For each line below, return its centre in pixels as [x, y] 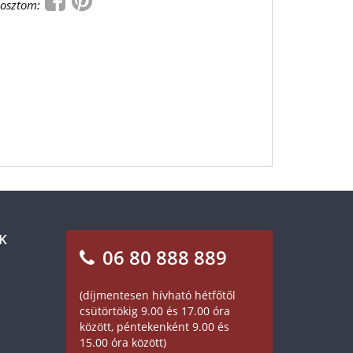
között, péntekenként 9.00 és [154, 327]
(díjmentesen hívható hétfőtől [157, 295]
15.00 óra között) [123, 342]
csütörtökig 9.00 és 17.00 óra [154, 311]
